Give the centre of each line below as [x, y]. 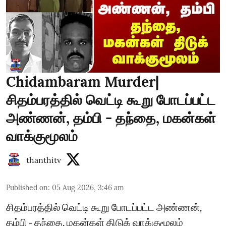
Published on [27, 188]
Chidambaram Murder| [82, 82]
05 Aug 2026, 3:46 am [88, 188]
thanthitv [44, 160]
